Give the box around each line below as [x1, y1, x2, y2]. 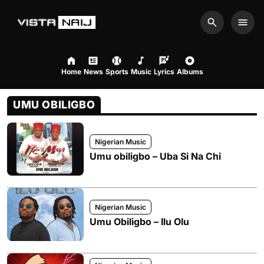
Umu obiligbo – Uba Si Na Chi [90, 150, 221, 162]
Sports [105, 67, 128, 76]
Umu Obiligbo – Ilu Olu [90, 216, 189, 227]
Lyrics [153, 67, 174, 76]
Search [211, 22, 243, 35]
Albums [176, 67, 203, 76]
